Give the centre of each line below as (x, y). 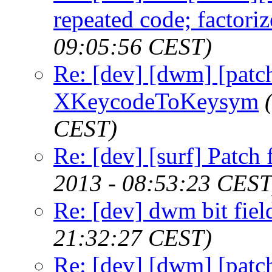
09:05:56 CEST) (133, 46)
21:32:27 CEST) (133, 237)
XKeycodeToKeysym (156, 101)
